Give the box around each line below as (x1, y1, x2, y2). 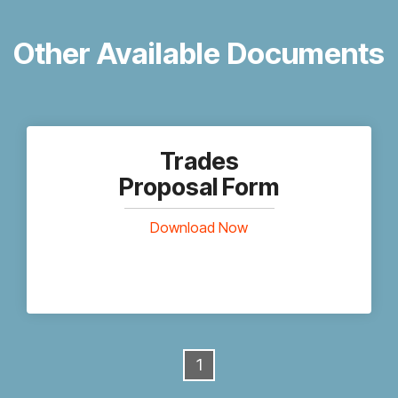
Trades (159, 147, 239, 176)
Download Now (150, 219, 248, 236)
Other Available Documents (13, 36, 385, 71)
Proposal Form (119, 172, 279, 202)
